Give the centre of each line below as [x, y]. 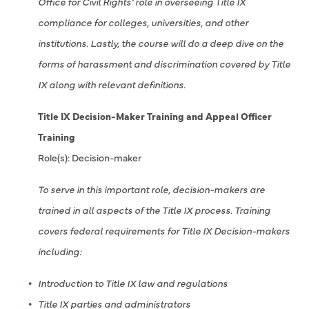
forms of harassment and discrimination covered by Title [164, 63]
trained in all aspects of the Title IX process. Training [154, 210]
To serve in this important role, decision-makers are [151, 189]
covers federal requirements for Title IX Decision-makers [164, 230]
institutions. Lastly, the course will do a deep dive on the [161, 43]
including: [60, 251]
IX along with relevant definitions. [112, 84]
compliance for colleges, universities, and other [143, 22]
